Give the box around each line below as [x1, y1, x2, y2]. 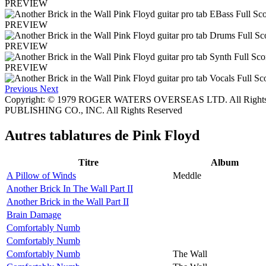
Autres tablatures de [5, 127, 132, 143]
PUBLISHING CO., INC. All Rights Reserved [5, 104, 182, 115]
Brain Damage [7, 209, 61, 220]
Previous [5, 83, 37, 94]
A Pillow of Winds [7, 170, 76, 180]
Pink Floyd [132, 127, 199, 143]
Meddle [173, 170, 201, 180]
